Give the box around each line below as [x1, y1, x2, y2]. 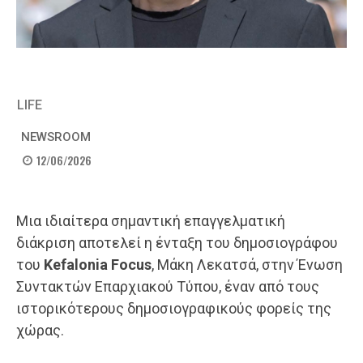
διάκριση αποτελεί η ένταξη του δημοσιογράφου [16, 234, 338, 252]
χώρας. [16, 322, 64, 340]
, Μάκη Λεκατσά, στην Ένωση [152, 256, 343, 274]
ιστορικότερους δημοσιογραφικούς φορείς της [16, 300, 331, 318]
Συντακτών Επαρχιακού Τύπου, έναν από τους [16, 278, 319, 296]
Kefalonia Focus [44, 256, 152, 274]
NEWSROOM [21, 130, 91, 144]
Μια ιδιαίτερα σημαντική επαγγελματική [16, 212, 285, 230]
